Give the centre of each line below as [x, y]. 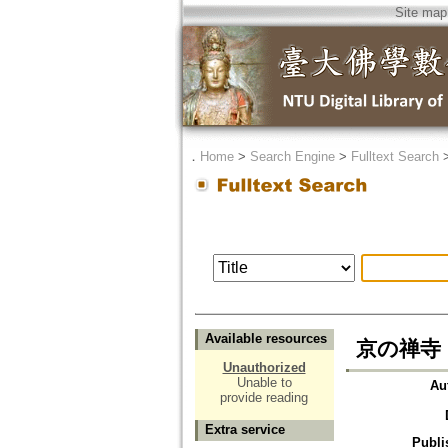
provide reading [264, 398]
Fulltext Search [394, 156]
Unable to [264, 383]
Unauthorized [264, 368]
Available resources [265, 339]
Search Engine [292, 156]
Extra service [244, 430]
